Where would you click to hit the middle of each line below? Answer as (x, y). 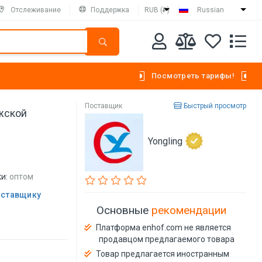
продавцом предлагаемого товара (167, 239)
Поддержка (110, 10)
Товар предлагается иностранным (163, 254)
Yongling (166, 141)
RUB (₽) (157, 10)
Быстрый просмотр (214, 106)
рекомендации (189, 211)
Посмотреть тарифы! (193, 76)
